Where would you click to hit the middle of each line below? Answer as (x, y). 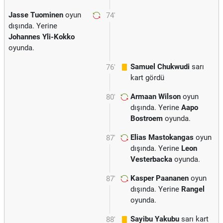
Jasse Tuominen (36, 15)
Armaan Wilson (156, 97)
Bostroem (147, 118)
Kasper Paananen (160, 178)
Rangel (193, 189)
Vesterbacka (151, 159)
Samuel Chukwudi (160, 67)
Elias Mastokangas (162, 137)
